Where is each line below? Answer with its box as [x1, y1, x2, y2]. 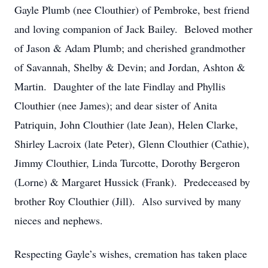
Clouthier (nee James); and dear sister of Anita [14, 98, 217, 112]
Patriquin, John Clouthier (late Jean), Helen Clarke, [14, 117, 238, 132]
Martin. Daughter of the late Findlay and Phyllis [14, 79, 226, 93]
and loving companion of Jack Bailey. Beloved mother [14, 22, 252, 36]
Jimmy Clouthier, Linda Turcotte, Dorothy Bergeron [14, 156, 240, 170]
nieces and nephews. [14, 213, 103, 227]
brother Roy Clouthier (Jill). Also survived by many [14, 194, 241, 208]
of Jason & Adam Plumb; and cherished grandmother [14, 41, 245, 55]
